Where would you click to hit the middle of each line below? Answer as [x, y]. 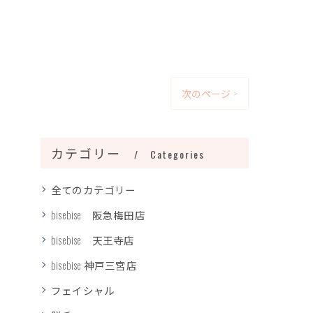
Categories [178, 154]
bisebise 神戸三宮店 [94, 265]
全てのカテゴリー [94, 189]
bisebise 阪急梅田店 [98, 214]
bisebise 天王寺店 [93, 240]
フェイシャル [83, 290]
